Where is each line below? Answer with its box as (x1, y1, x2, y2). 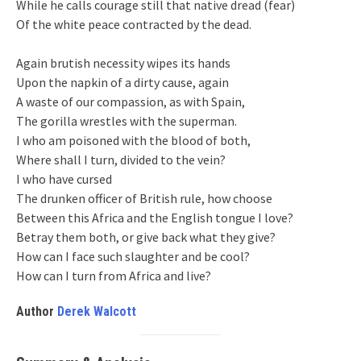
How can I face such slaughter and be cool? (16, 247, 250, 264)
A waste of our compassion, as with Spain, (16, 93, 245, 110)
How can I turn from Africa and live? (16, 267, 211, 284)
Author (16, 303, 57, 319)
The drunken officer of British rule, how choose (16, 189, 272, 206)
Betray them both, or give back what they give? (16, 228, 276, 245)
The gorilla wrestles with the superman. (16, 112, 237, 129)
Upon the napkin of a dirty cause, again (16, 73, 229, 90)
